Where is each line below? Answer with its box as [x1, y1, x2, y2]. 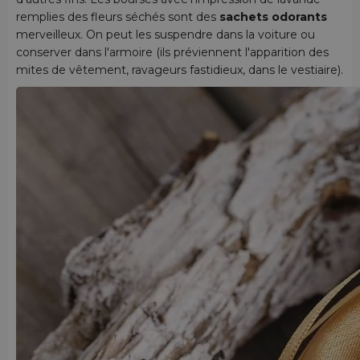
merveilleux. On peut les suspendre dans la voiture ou [16, 27, 315, 43]
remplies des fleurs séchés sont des [16, 10, 219, 25]
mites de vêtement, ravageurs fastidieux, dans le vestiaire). [16, 63, 343, 78]
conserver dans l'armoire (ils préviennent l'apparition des [16, 45, 329, 60]
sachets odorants [219, 10, 327, 25]
